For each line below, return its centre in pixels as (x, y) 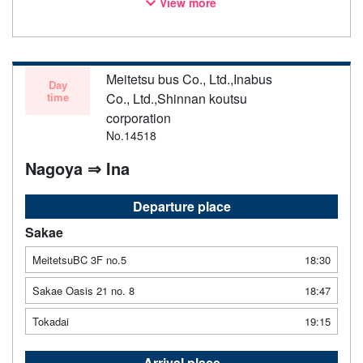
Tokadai (51, 321)
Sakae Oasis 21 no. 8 (83, 290)
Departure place (181, 206)
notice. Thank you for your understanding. (132, 11)
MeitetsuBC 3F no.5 (79, 260)
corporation (139, 118)
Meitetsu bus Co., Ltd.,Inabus (189, 79)
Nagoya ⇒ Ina (77, 168)
